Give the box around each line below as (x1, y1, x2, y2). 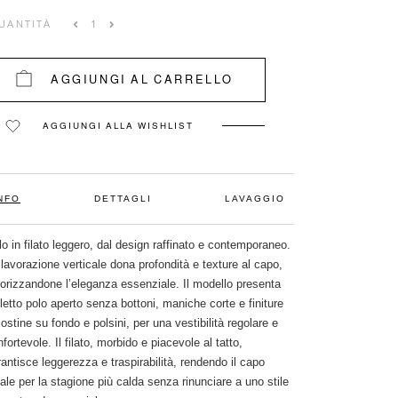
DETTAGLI (93, 194, 152, 204)
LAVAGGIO (225, 194, 285, 204)
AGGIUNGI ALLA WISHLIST (43, 121, 194, 131)
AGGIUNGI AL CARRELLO (51, 73, 234, 86)
